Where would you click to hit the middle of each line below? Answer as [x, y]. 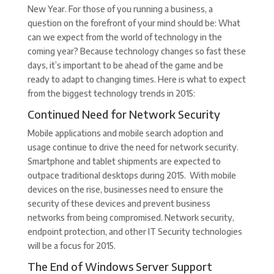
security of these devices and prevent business [119, 203]
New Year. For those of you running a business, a [120, 9]
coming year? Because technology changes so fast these [136, 51]
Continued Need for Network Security [124, 114]
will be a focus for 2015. [71, 246]
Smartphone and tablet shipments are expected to [124, 161]
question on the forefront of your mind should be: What [134, 23]
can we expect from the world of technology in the [124, 37]
